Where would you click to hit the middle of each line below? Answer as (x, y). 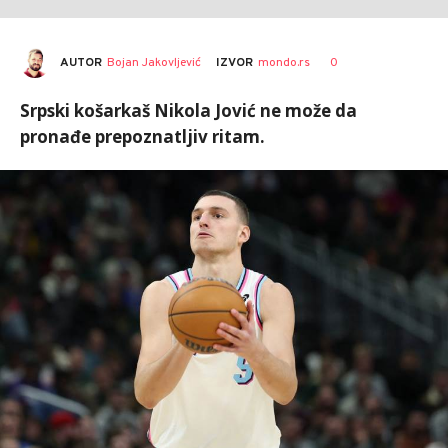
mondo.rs (284, 63)
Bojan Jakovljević (154, 62)
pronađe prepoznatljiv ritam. (142, 136)
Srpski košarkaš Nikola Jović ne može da (188, 110)
